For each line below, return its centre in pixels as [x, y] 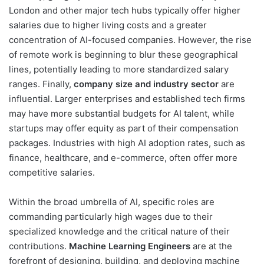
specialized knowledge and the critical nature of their [119, 231]
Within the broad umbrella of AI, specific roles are [112, 202]
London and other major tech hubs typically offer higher [125, 10]
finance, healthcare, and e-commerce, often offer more [123, 157]
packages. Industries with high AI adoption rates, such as [127, 143]
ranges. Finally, [41, 84]
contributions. [39, 246]
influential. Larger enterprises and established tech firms [127, 98]
